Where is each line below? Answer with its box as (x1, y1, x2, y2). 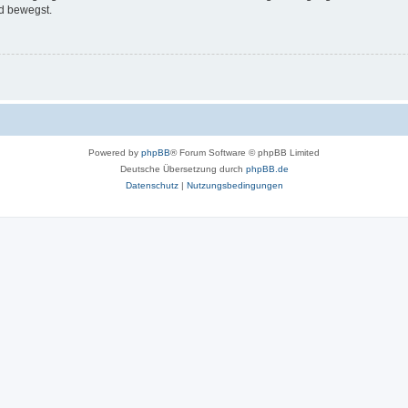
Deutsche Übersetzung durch (119, 164, 246, 175)
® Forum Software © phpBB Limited (170, 148, 320, 158)
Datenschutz (125, 180, 178, 191)
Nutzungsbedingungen (186, 180, 283, 191)
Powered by (88, 148, 141, 158)
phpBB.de (245, 164, 289, 175)
